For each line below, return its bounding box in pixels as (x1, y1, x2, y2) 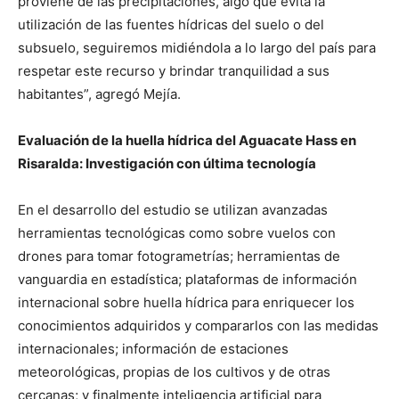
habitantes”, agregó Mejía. (18, 85, 181, 103)
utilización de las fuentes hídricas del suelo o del (18, 16, 324, 34)
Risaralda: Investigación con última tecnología (18, 155, 316, 173)
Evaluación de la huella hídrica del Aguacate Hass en (18, 132, 356, 150)
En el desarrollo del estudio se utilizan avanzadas (18, 201, 328, 219)
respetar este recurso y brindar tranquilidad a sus (18, 62, 330, 80)
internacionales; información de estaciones (18, 340, 289, 358)
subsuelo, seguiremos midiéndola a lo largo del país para (18, 39, 376, 57)
